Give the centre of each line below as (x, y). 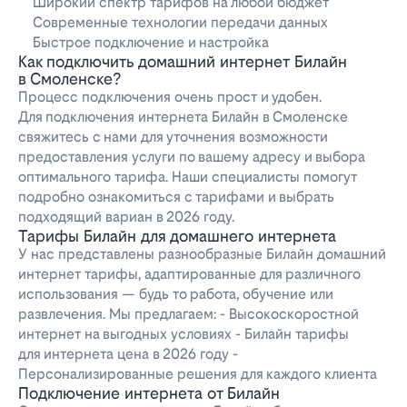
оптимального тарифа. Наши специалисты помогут (188, 177)
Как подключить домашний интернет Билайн (183, 62)
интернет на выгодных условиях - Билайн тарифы (184, 334)
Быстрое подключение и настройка (151, 43)
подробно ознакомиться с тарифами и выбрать (176, 197)
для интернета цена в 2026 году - (128, 354)
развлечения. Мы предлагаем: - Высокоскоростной (189, 314)
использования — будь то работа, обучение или (176, 294)
